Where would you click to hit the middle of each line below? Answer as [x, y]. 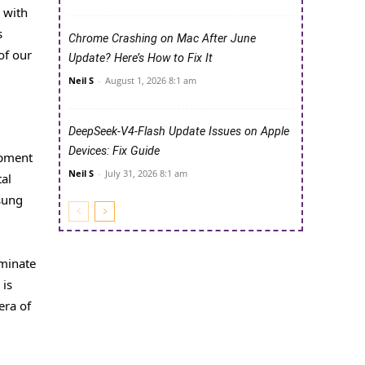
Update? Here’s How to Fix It [141, 59]
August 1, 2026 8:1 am [151, 81]
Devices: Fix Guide [114, 152]
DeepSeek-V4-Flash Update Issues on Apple [179, 132]
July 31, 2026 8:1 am [146, 174]
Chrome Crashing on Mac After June [162, 39]
